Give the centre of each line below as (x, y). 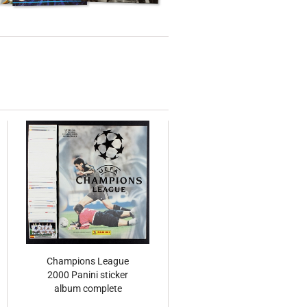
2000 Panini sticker (88, 275)
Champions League (88, 261)
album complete (88, 289)
